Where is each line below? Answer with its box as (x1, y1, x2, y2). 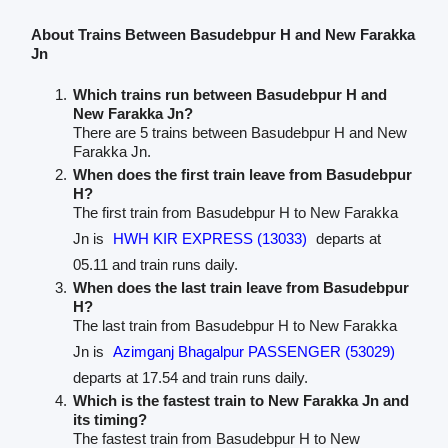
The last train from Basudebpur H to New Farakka (72, 316, 397, 334)
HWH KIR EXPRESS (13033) (112, 229, 307, 247)
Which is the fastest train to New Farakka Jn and (72, 391, 409, 409)
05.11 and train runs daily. (72, 255, 238, 273)
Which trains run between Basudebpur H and (72, 85, 387, 103)
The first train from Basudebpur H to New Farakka (72, 203, 398, 221)
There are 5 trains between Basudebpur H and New (72, 123, 407, 141)
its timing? (72, 410, 147, 428)
